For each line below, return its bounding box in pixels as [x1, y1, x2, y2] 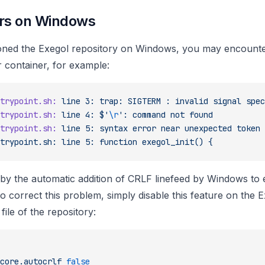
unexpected [180, 122, 232, 134]
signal [208, 95, 241, 106]
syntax [95, 122, 128, 134]
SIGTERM [123, 95, 161, 106]
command [128, 109, 166, 120]
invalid [170, 95, 208, 106]
